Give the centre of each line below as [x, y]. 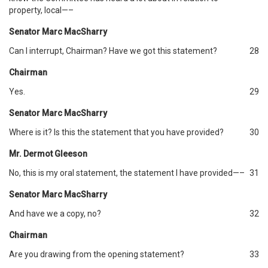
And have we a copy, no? [55, 214]
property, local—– [41, 10]
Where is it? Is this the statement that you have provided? [116, 132]
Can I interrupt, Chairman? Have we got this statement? [113, 51]
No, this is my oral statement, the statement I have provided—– [127, 173]
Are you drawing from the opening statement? [97, 254]
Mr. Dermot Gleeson [48, 154]
